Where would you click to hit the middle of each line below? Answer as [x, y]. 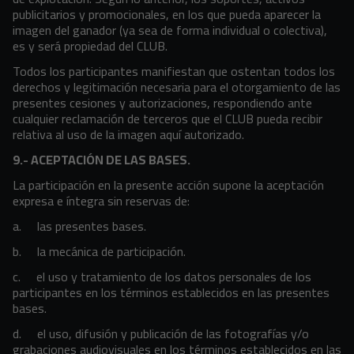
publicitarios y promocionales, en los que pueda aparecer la [167, 14]
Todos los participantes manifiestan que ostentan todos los [174, 71]
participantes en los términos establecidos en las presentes [171, 292]
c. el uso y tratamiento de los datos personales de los [162, 277]
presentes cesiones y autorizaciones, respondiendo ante [162, 103]
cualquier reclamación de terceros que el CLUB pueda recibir [168, 119]
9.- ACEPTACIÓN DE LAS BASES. [102, 160]
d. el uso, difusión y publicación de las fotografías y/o [161, 333]
